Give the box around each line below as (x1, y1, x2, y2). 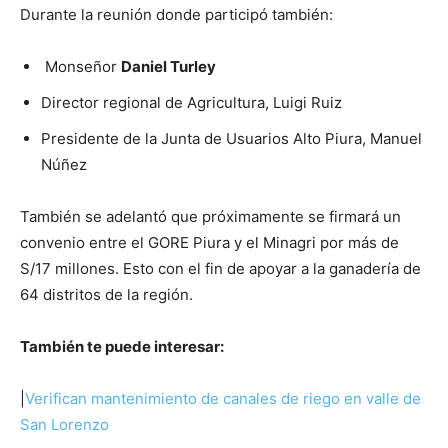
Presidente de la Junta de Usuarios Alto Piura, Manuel (41, 128, 422, 148)
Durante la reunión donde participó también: (20, 4, 333, 24)
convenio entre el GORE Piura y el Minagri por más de (20, 232, 399, 252)
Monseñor (41, 56, 121, 76)
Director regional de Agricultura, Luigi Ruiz (41, 92, 342, 112)
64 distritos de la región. (20, 284, 193, 304)
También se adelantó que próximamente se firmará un (20, 206, 401, 226)
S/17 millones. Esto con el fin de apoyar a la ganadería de (20, 258, 421, 278)
